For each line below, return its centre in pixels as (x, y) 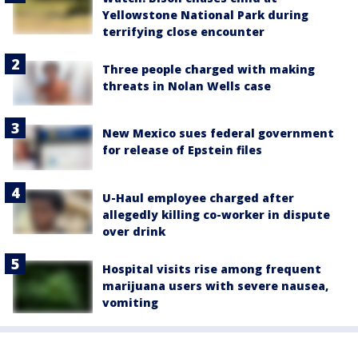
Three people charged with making (209, 70)
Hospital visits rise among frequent (212, 268)
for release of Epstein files (182, 150)
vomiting (130, 302)
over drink (134, 231)
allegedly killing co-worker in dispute (216, 214)
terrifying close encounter (183, 32)
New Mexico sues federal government (218, 133)
